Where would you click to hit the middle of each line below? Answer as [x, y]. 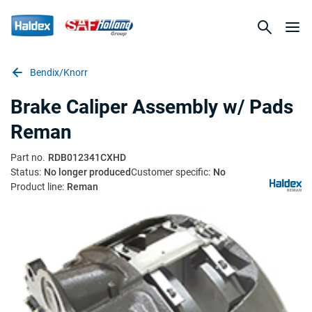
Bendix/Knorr [59, 72]
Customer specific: [171, 172]
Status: [26, 172]
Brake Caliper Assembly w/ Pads [152, 107]
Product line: [37, 187]
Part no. [28, 157]
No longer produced [87, 172]
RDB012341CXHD [87, 157]
